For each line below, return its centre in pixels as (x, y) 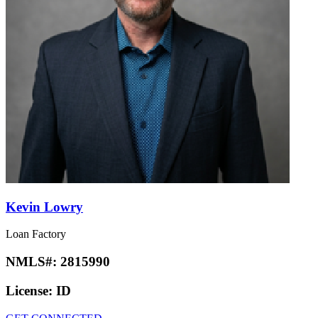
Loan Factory (36, 234)
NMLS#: (33, 262)
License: (31, 290)
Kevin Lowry (44, 207)
